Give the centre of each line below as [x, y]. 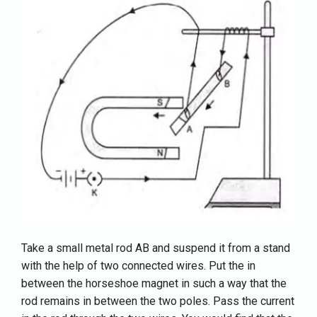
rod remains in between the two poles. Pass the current [158, 301]
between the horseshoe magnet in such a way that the [154, 283]
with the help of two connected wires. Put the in [138, 265]
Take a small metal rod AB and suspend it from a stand [156, 248]
